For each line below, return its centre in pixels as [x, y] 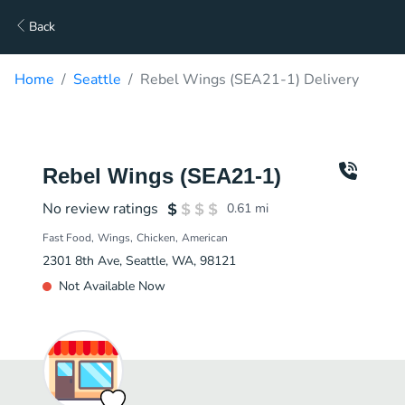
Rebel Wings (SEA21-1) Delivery [250, 80]
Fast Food [67, 238]
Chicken [156, 238]
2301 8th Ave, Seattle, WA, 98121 [139, 261]
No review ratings [100, 209]
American [205, 238]
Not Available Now [112, 286]
